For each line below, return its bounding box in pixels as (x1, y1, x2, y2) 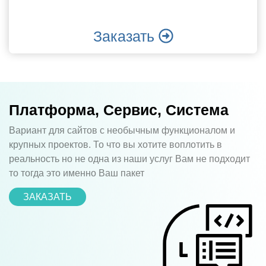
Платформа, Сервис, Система (9, 101, 229, 118)
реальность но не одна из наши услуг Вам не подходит (9, 153, 250, 164)
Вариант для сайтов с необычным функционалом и (9, 125, 235, 135)
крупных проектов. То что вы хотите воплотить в (9, 139, 222, 150)
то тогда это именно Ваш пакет (9, 167, 144, 178)
